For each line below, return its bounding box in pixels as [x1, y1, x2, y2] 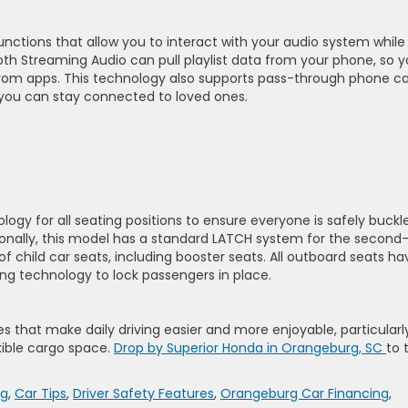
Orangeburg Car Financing [220, 384, 389, 403]
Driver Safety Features [73, 384, 214, 403]
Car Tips [15, 384, 66, 403]
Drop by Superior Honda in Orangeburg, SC [114, 339, 386, 357]
